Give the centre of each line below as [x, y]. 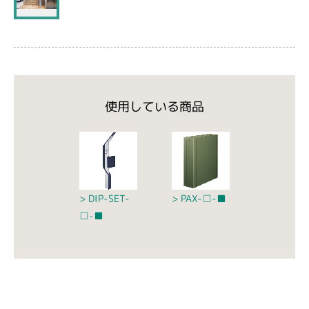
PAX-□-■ [203, 198]
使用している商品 [154, 107]
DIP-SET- [109, 198]
